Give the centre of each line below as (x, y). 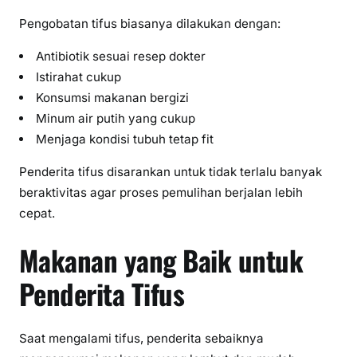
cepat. (37, 214)
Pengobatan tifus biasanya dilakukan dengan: (150, 23)
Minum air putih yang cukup (116, 119)
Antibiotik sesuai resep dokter (121, 57)
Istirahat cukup (79, 77)
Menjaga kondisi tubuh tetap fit (125, 139)
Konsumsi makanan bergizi (113, 98)
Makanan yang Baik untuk (161, 259)
